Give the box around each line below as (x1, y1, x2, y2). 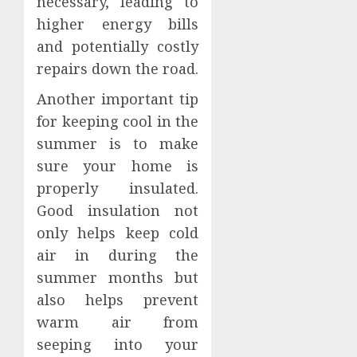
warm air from (37, 312, 199, 332)
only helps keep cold (37, 223, 199, 243)
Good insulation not (37, 201, 199, 221)
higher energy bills (37, 14, 199, 34)
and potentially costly (37, 37, 199, 57)
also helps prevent (37, 290, 199, 310)
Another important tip (37, 89, 199, 109)
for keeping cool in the (37, 112, 199, 131)
